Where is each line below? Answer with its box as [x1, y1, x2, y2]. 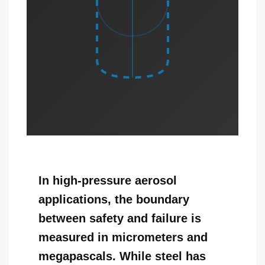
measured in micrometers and [38, 231, 208, 244]
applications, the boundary [38, 193, 189, 206]
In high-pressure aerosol [38, 174, 177, 187]
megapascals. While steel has [38, 250, 206, 263]
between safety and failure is [38, 212, 201, 225]
